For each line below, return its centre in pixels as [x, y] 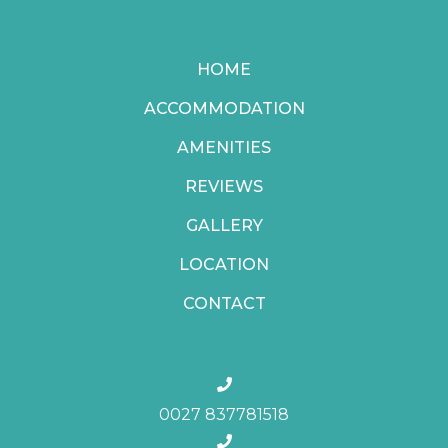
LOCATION [224, 265]
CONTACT [224, 304]
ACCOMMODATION [224, 109]
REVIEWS [224, 187]
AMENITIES [224, 148]
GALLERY [224, 226]
